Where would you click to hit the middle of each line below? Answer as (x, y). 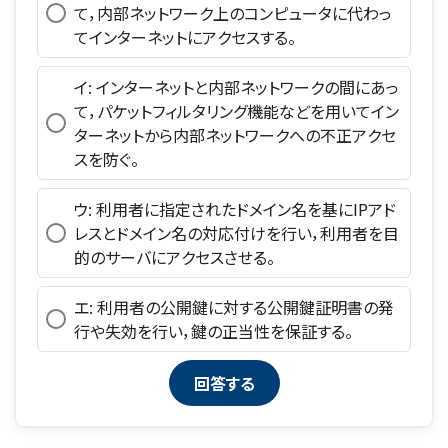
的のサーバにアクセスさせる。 (174, 257)
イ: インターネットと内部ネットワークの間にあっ (236, 87)
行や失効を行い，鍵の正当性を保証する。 (213, 331)
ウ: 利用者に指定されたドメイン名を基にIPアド (234, 209)
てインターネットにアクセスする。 (184, 37)
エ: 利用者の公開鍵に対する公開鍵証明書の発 (233, 307)
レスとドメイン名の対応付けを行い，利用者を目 (236, 233)
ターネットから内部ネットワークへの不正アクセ (234, 135)
